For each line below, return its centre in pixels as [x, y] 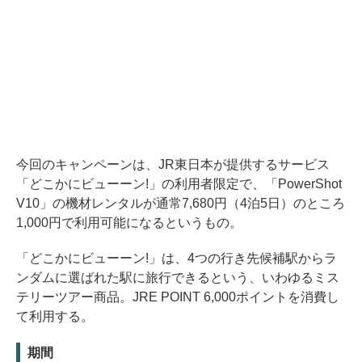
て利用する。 [55, 316]
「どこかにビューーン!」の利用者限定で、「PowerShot [179, 183]
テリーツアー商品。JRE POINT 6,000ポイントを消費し [178, 297]
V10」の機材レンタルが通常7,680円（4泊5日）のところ [181, 203]
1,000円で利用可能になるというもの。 [129, 222]
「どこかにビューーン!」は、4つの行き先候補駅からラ [177, 258]
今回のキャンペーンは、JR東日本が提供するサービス [173, 164]
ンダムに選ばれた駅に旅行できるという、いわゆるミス [178, 277]
